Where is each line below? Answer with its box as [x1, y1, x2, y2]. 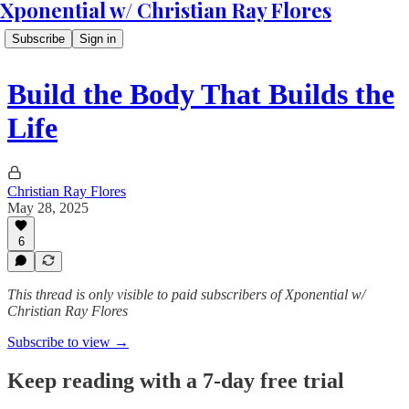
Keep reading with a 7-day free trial [7, 368, 344, 393]
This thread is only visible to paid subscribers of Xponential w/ [7, 287, 365, 302]
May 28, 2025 [7, 199, 89, 215]
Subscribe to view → [7, 334, 129, 350]
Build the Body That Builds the [7, 78, 394, 111]
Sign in [79, 32, 116, 46]
